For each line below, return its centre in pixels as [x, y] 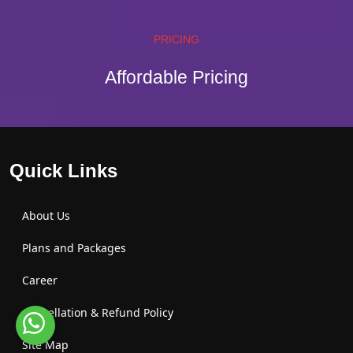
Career [40, 280]
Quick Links [63, 170]
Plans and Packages [74, 247]
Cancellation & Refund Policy [98, 312]
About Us [46, 215]
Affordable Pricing [176, 77]
